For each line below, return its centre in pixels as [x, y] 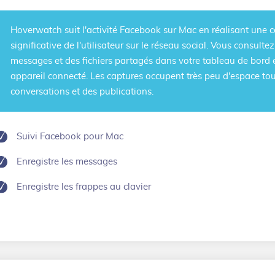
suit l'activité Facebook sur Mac [130, 30]
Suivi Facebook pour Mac [70, 137]
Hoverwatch [37, 30]
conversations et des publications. [82, 92]
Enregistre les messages [67, 162]
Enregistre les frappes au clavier [84, 187]
